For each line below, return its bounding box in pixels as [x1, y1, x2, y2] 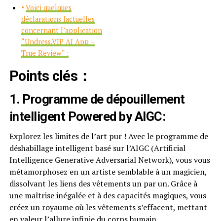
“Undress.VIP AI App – [21, 37, 95, 46]
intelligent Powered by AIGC [9, 109, 162, 124]
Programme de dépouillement [22, 91, 185, 107]
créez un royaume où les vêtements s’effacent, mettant [9, 201, 207, 213]
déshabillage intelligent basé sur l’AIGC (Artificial [9, 142, 185, 153]
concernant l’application [21, 25, 102, 35]
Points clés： [9, 67, 92, 84]
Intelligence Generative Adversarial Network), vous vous [9, 154, 210, 165]
